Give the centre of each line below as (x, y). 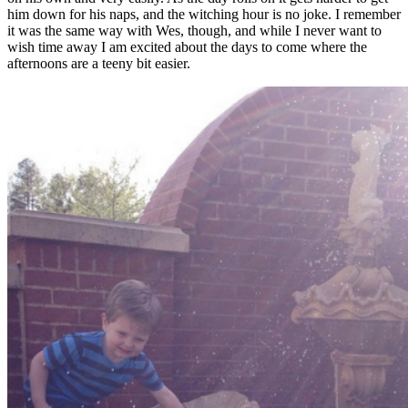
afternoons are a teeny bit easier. (99, 63)
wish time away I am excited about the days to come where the (187, 46)
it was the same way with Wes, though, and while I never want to (194, 30)
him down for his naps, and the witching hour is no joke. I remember (204, 14)
